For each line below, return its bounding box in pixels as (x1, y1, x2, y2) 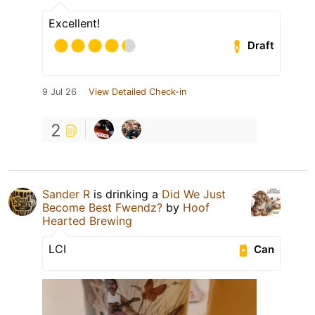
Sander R (42, 186, 90, 201)
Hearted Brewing (42, 213, 132, 228)
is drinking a (90, 186, 162, 201)
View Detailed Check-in (89, 86, 186, 97)
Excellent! (49, 15, 100, 30)
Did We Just (162, 186, 226, 201)
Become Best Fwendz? (42, 200, 162, 214)
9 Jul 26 (42, 86, 77, 97)
